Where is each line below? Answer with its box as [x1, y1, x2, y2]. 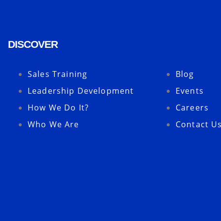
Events [176, 85, 204, 96]
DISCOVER [8, 38, 58, 50]
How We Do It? [28, 102, 89, 113]
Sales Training [28, 69, 88, 79]
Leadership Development [28, 85, 134, 96]
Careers [176, 102, 209, 113]
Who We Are [28, 119, 79, 130]
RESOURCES [156, 38, 217, 50]
